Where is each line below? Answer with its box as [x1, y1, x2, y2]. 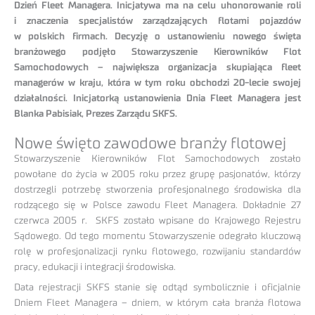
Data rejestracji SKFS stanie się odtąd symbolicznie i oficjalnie [14, 283, 301, 293]
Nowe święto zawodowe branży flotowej [14, 136, 286, 152]
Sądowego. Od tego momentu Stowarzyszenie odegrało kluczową [14, 231, 301, 242]
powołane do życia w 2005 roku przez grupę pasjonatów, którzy [14, 169, 301, 180]
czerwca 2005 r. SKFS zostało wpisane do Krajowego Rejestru [14, 216, 301, 226]
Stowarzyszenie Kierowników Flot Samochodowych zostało [14, 154, 301, 165]
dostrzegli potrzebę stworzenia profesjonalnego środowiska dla [14, 185, 301, 195]
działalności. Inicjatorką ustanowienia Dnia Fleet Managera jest [14, 94, 301, 104]
